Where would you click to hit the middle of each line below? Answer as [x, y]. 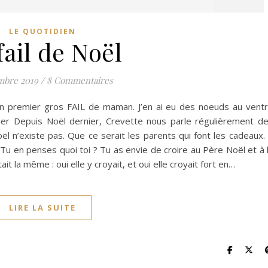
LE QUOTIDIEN [42, 32]
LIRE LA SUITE [42, 208]
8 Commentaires [80, 80]
